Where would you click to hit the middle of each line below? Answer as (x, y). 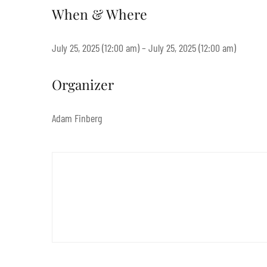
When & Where (100, 14)
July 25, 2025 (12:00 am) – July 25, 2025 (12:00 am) (144, 47)
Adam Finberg (77, 118)
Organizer (83, 84)
